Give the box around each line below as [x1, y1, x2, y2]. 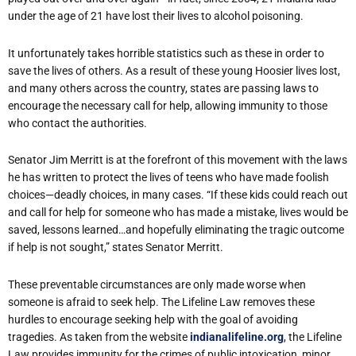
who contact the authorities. [8, 116, 147, 130]
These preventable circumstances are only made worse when [8, 277, 306, 291]
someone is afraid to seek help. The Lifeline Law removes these [8, 295, 315, 308]
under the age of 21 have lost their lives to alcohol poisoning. [8, 10, 304, 23]
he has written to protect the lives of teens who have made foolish [8, 171, 329, 184]
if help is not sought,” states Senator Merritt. [8, 241, 223, 254]
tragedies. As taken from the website [8, 330, 190, 343]
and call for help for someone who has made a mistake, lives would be [8, 206, 348, 219]
